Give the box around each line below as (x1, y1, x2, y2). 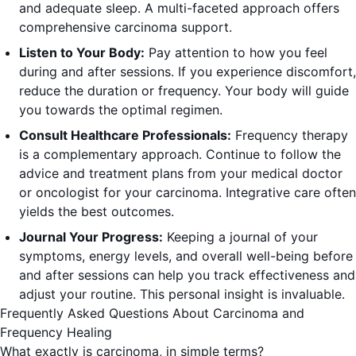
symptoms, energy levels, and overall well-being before (19, 248, 353, 265)
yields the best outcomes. (19, 203, 174, 220)
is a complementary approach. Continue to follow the (19, 146, 341, 163)
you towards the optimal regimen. (19, 102, 222, 118)
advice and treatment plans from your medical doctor (19, 165, 342, 182)
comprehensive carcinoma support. (19, 19, 232, 36)
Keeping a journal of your (163, 229, 318, 246)
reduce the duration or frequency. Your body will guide (19, 83, 349, 99)
